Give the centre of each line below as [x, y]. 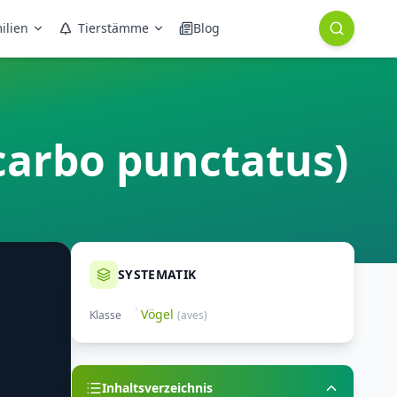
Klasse [105, 315]
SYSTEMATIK [157, 274]
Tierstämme [113, 28]
